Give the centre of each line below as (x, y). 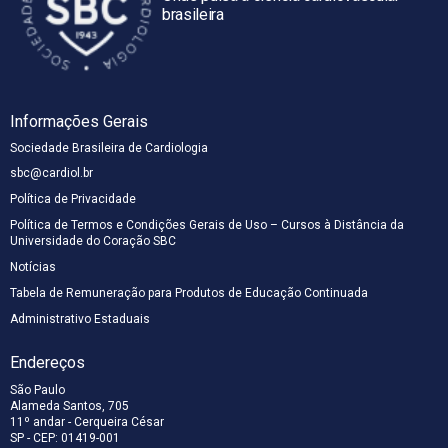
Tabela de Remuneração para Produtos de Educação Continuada (189, 292)
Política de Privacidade (73, 198)
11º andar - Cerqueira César (87, 421)
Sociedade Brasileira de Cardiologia (109, 147)
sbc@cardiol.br (51, 172)
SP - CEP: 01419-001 (65, 437)
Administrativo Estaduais (80, 318)
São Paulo (37, 389)
